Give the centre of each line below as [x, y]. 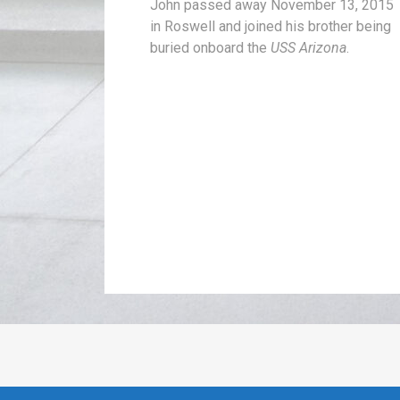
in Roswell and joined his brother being [271, 27]
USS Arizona [309, 48]
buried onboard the [211, 48]
